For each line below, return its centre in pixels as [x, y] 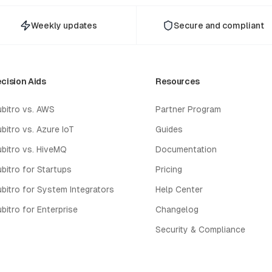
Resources [178, 81]
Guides [169, 129]
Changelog [177, 209]
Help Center [179, 189]
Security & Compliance [200, 229]
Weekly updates [64, 25]
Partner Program [188, 109]
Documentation [186, 149]
